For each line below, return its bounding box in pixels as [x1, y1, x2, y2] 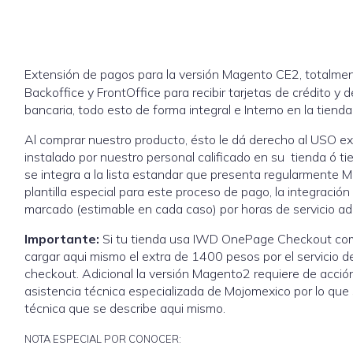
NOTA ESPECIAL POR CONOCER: [24, 332, 181, 345]
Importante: [24, 230, 99, 247]
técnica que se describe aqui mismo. [24, 299, 225, 316]
